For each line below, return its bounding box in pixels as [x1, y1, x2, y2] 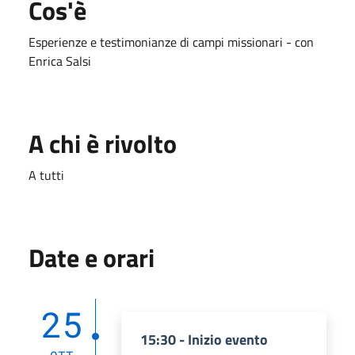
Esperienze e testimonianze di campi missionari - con [29, 32, 314, 52]
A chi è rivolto [29, 124, 177, 162]
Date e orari [29, 238, 155, 277]
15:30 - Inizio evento [140, 328, 268, 350]
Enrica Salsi [29, 51, 91, 71]
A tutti [29, 165, 64, 185]
